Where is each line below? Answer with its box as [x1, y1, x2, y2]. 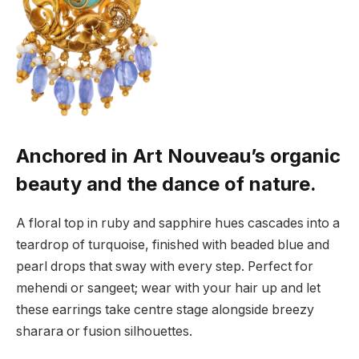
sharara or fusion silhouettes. [16, 323, 192, 339]
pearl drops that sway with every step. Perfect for [16, 258, 313, 274]
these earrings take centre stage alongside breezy [16, 301, 314, 317]
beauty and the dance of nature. [16, 171, 317, 196]
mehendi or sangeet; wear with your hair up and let [16, 280, 321, 296]
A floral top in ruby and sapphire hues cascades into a [16, 215, 340, 231]
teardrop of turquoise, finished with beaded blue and [16, 236, 329, 252]
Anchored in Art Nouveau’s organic [16, 143, 341, 167]
